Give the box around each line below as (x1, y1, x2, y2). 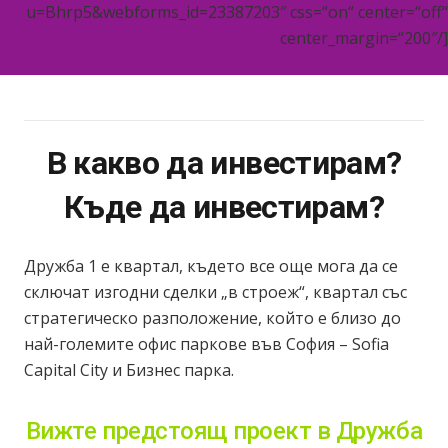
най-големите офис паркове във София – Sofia (24, 332, 389, 355)
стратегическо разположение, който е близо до (24, 306, 401, 329)
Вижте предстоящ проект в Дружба (25, 416, 423, 445)
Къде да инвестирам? (64, 187, 384, 226)
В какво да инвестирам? (46, 143, 402, 182)
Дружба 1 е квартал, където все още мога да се (24, 254, 398, 277)
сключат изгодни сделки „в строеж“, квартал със (24, 280, 407, 303)
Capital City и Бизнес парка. (24, 358, 234, 381)
